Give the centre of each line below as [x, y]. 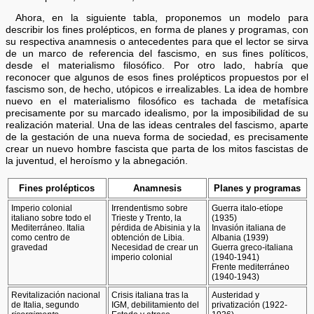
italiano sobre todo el [52, 218]
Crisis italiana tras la [150, 295]
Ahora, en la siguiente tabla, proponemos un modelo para [162, 18]
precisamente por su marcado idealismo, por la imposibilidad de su [157, 114]
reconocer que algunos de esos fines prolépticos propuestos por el [157, 78]
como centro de [41, 237]
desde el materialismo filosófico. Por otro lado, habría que [157, 66]
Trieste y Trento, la [147, 218]
